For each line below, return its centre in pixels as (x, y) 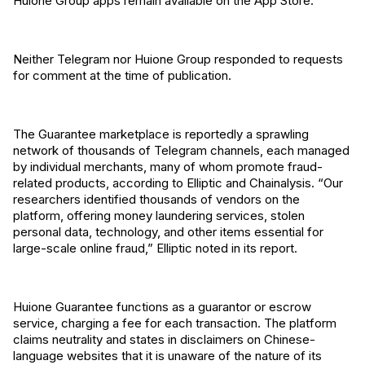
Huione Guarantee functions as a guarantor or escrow (162, 307)
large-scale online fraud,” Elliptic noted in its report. (155, 248)
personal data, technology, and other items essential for (168, 232)
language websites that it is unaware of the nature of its (167, 356)
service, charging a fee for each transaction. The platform (175, 323)
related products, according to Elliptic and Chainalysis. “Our (178, 183)
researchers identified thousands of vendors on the (156, 199)
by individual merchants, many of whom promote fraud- (168, 167)
